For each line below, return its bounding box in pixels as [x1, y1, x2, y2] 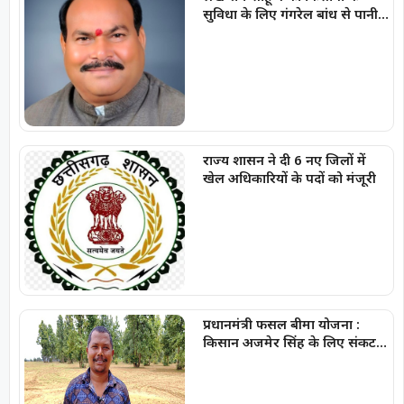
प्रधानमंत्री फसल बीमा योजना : [202, 314, 360, 333]
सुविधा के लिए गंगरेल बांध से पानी [202, 5, 378, 23]
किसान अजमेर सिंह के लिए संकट [202, 332, 376, 351]
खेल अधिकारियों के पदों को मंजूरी [202, 168, 376, 187]
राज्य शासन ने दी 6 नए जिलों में [202, 150, 366, 169]
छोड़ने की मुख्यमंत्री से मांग [202, 23, 338, 41]
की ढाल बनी [202, 350, 266, 369]
